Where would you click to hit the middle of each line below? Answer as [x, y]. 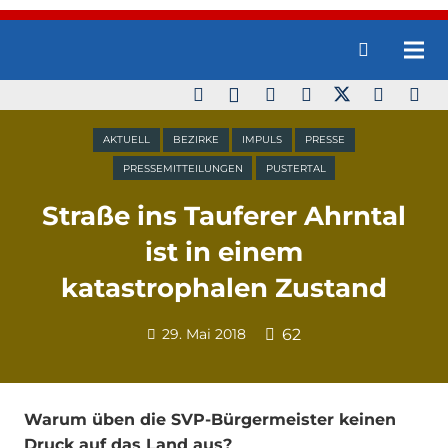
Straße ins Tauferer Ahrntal [224, 216]
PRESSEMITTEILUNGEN [182, 168]
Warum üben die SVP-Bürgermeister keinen [210, 419]
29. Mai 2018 [204, 333]
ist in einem [224, 252]
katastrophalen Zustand [224, 288]
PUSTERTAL [295, 168]
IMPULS [262, 140]
